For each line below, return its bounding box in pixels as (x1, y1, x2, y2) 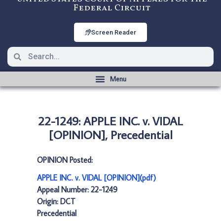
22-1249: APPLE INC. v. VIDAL (38, 113, 183, 128)
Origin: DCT (37, 196, 75, 206)
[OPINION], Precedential (48, 127, 173, 142)
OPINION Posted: (37, 155, 93, 165)
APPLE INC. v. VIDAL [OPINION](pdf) (37, 173, 156, 183)
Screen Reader (91, 29, 136, 36)
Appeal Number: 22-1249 (37, 184, 117, 194)
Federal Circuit (73, 2, 150, 14)
